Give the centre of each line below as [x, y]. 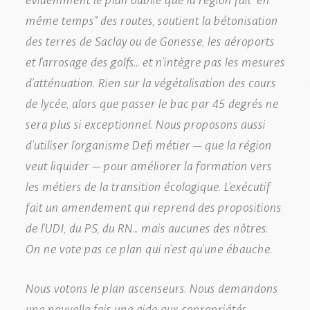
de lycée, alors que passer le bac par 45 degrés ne [152, 102]
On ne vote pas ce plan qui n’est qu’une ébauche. [148, 247]
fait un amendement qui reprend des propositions [153, 206]
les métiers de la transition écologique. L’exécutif [147, 185]
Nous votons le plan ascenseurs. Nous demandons [151, 287]
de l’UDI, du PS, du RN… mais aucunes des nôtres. [146, 227]
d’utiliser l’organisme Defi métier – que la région [148, 144]
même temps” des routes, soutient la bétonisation [151, 19]
